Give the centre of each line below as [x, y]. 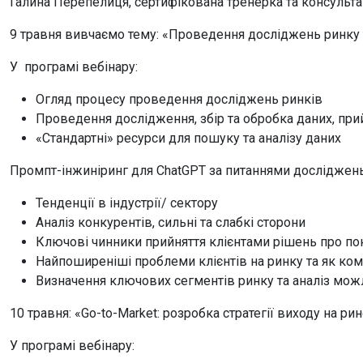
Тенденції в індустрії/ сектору [127, 203]
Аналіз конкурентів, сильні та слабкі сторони [171, 223]
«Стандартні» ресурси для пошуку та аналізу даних [188, 139]
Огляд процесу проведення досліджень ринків [179, 100]
